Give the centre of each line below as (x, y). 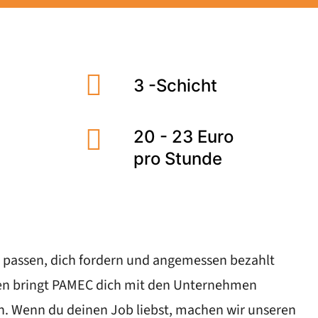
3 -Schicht (175, 86)
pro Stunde (178, 159)
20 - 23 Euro (183, 137)
